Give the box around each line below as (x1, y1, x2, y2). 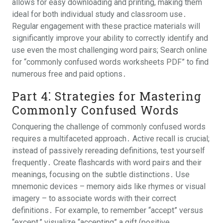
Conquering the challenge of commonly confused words (12, 122, 206, 131)
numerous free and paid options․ (12, 69, 126, 79)
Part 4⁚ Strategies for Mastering (12, 88, 202, 104)
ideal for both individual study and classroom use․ (12, 9, 187, 19)
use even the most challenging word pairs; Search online (12, 45, 207, 55)
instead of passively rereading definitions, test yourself (12, 146, 205, 155)
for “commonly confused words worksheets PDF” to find (12, 57, 209, 67)
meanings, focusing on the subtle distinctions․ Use (12, 170, 190, 179)
